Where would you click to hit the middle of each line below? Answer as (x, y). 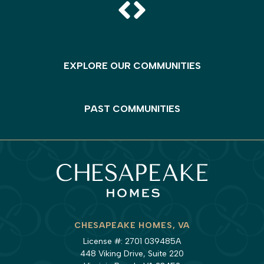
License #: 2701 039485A (132, 241)
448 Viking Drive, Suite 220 (132, 253)
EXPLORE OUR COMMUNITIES (132, 65)
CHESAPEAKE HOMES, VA (132, 225)
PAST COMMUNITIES (132, 108)
